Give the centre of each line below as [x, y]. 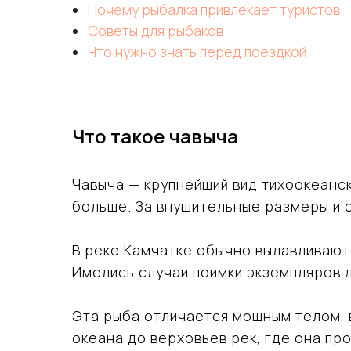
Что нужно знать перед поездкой [197, 52]
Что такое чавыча [155, 136]
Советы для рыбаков [156, 31]
